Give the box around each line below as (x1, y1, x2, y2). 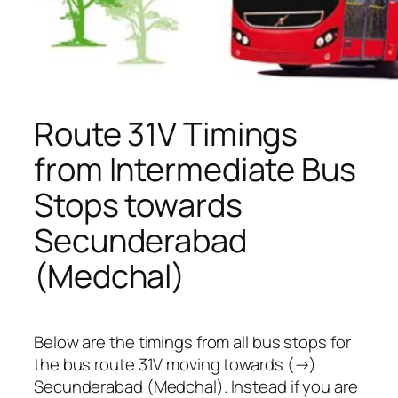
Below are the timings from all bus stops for (34, 330, 351, 354)
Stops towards (34, 182, 243, 227)
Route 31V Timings (34, 111, 298, 155)
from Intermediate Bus (34, 147, 356, 191)
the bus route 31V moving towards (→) (34, 353, 317, 377)
